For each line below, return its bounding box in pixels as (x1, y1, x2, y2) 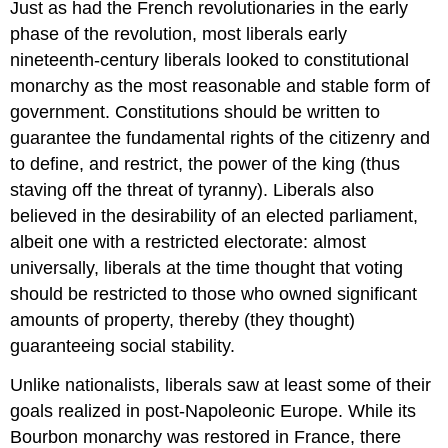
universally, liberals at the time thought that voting (10, 258, 404, 279)
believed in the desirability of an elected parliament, (10, 206, 419, 227)
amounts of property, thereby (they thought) (10, 310, 356, 331)
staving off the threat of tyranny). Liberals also (10, 180, 375, 201)
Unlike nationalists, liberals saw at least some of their (10, 374, 432, 395)
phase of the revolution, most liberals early (10, 24, 348, 45)
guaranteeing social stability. (10, 336, 236, 357)
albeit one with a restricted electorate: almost (10, 232, 367, 253)
